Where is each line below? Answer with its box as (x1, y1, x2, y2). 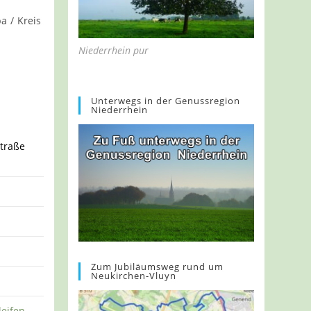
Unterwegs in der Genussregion (91, 94, 241, 107)
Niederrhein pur (78, 43, 149, 57)
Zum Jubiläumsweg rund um (91, 260, 224, 273)
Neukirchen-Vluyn (91, 269, 177, 282)
